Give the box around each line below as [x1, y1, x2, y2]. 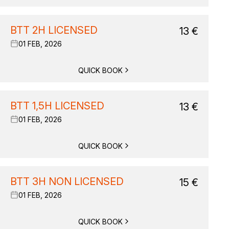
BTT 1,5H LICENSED [10, 100, 104, 112]
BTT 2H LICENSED [10, 24, 98, 36]
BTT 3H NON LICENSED [10, 175, 124, 188]
